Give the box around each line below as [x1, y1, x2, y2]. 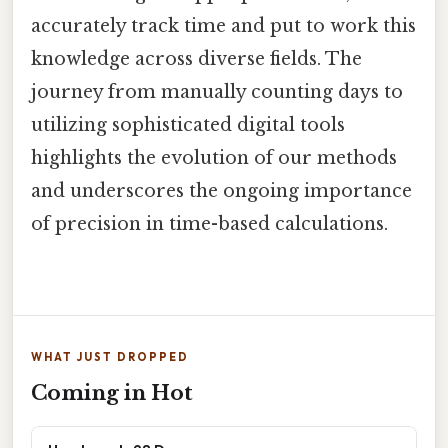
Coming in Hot [31, 381, 193, 406]
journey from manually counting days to [31, 81, 403, 104]
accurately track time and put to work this [31, 15, 416, 38]
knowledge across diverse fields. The [31, 48, 362, 71]
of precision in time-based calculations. [31, 213, 388, 236]
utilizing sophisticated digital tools [31, 114, 345, 137]
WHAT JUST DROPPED [31, 350, 189, 365]
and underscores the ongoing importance [31, 180, 412, 203]
